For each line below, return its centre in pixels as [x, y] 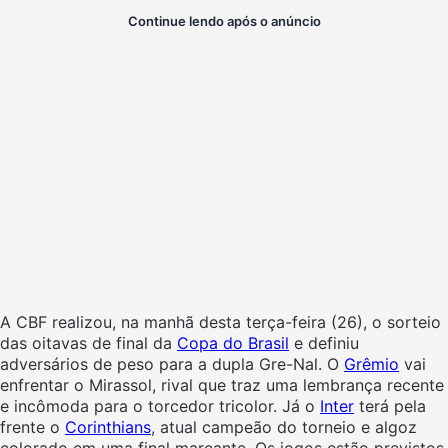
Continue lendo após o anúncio [224, 20]
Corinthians [108, 426]
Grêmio [371, 363]
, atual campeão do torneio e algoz [284, 426]
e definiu [324, 342]
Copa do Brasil [233, 342]
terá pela [390, 405]
